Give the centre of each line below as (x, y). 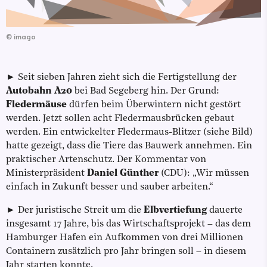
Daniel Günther (123, 174)
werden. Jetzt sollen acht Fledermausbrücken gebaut (120, 119)
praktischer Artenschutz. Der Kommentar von (106, 160)
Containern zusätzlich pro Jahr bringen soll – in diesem (126, 252)
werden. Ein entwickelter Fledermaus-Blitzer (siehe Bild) (129, 133)
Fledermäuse (36, 105)
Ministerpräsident (46, 174)
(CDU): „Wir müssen (204, 174)
